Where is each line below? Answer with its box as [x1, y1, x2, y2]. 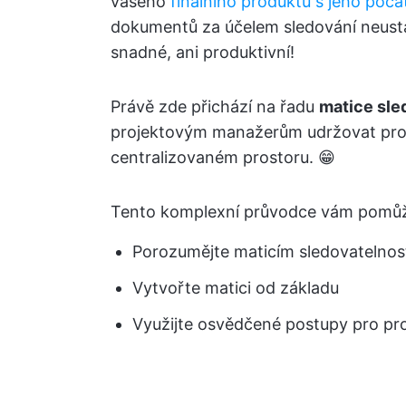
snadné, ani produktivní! [111, 43, 295, 62]
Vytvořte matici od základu [132, 278, 339, 297]
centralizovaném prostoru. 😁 [111, 148, 335, 167]
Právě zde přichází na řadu [111, 97, 319, 116]
